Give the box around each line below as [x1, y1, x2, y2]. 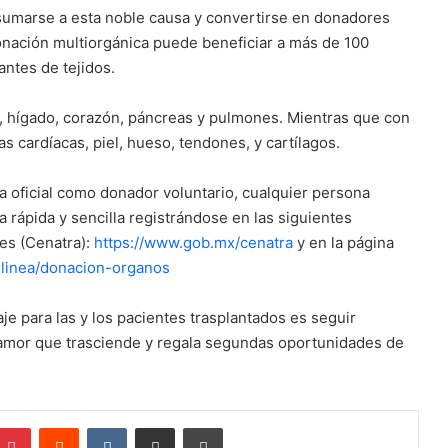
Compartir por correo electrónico [174, 419, 244, 436]
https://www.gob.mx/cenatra [94, 233, 293, 253]
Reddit [78, 419, 118, 436]
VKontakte [126, 419, 190, 436]
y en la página [293, 233, 394, 253]
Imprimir [222, 419, 271, 436]
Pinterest [30, 419, 87, 436]
